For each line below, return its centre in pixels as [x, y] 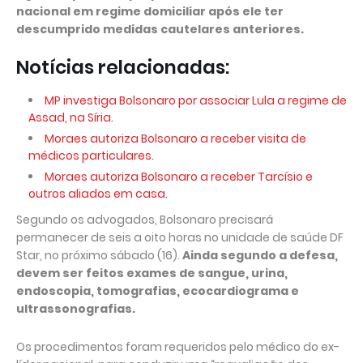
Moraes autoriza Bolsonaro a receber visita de [175, 139]
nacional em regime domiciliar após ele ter [150, 11]
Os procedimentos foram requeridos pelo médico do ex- [178, 347]
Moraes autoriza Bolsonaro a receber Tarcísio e [179, 177]
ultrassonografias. [76, 309]
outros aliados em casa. [98, 194]
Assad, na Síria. [71, 117]
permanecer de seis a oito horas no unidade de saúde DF [180, 237]
